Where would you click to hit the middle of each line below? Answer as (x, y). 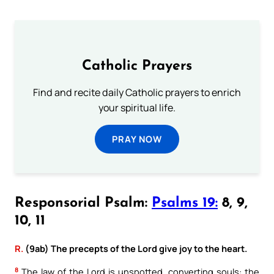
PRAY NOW (137, 139)
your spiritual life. (137, 108)
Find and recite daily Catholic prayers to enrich (137, 92)
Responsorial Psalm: (83, 204)
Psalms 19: (185, 204)
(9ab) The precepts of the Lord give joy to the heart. (135, 249)
